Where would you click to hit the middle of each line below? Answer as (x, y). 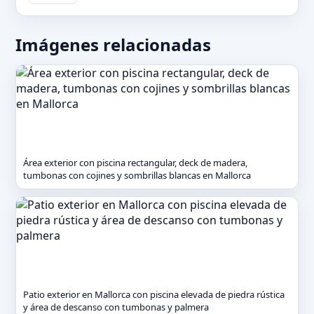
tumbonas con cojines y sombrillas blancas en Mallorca (137, 175)
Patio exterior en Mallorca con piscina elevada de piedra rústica (154, 294)
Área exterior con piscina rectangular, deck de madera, (135, 163)
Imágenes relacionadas (113, 45)
